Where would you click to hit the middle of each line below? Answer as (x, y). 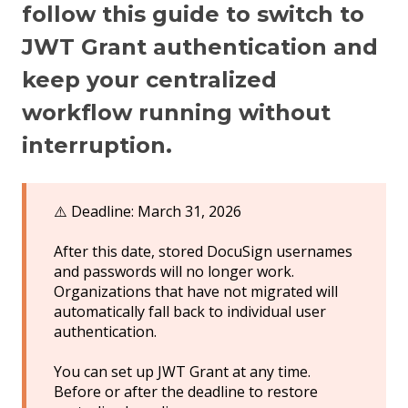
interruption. (97, 146)
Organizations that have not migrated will (196, 292)
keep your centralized (149, 80)
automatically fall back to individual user (190, 312)
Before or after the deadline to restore (186, 392)
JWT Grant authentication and (200, 47)
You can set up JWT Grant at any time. (182, 372)
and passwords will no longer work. (174, 272)
